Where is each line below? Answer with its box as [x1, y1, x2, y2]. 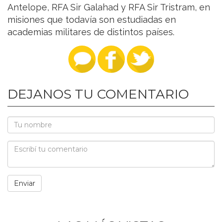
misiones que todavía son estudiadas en [7, 14, 176, 25]
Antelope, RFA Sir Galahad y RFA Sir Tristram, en [7, 1, 210, 12]
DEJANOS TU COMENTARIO [7, 86, 189, 102]
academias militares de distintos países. [7, 26, 174, 37]
